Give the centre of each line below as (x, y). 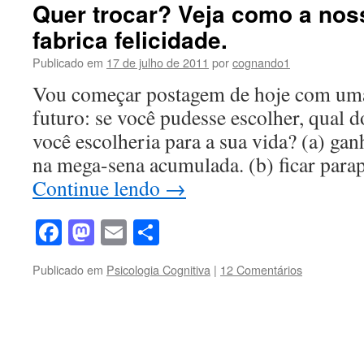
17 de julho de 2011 (158, 62)
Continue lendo (99, 188)
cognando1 (261, 62)
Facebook (112, 232)
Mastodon (146, 232)
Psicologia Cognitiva (158, 270)
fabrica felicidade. (130, 39)
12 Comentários (261, 270)
